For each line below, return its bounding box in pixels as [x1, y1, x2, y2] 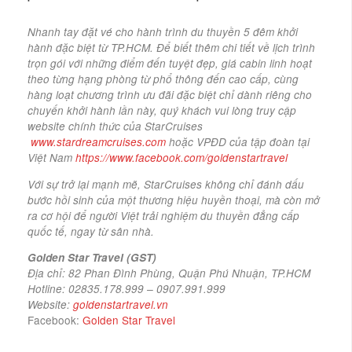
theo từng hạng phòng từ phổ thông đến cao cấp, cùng [27, 71, 299, 87]
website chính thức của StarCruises [27, 119, 203, 134]
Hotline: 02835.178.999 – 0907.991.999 [27, 281, 225, 297]
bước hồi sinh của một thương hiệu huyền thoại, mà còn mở [27, 192, 320, 207]
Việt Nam [27, 150, 75, 166]
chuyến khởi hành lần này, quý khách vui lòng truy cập [27, 103, 296, 119]
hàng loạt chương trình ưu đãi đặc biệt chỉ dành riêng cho [27, 87, 312, 103]
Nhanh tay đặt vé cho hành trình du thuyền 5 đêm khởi [27, 24, 298, 40]
